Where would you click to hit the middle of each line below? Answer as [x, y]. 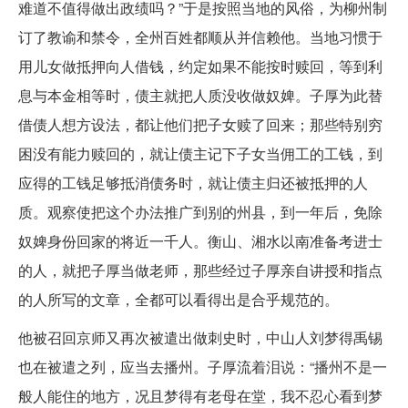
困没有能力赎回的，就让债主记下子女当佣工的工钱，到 [200, 153]
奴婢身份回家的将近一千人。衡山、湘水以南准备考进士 [200, 240]
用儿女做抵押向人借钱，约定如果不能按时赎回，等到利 [200, 66]
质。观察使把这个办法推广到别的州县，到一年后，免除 [200, 211]
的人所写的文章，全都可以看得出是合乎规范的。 [178, 299]
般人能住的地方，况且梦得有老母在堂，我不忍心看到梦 [200, 395]
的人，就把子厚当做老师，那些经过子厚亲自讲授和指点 [200, 270]
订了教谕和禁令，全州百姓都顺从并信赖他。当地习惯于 [200, 36]
